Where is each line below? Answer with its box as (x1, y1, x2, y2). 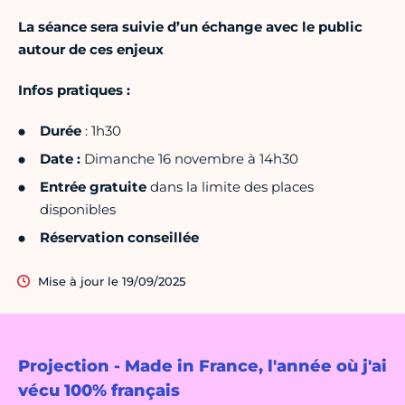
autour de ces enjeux (18, 41, 164, 59)
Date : (40, 150, 80, 168)
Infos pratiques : (18, 81, 130, 99)
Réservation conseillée (40, 229, 199, 247)
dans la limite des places (146, 178, 314, 196)
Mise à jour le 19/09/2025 (38, 274, 185, 289)
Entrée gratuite (40, 178, 146, 196)
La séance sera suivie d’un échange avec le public (18, 18, 363, 36)
